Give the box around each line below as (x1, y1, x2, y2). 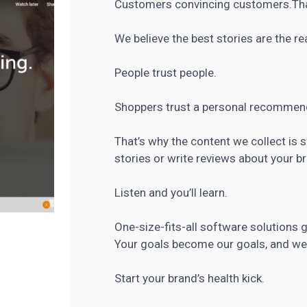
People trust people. (114, 66, 217, 79)
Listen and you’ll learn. (114, 186, 228, 199)
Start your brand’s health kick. (114, 271, 265, 285)
